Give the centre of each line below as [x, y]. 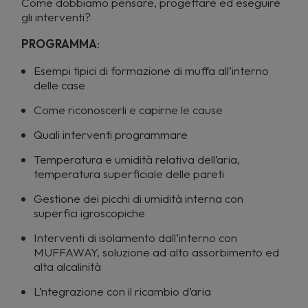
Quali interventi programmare [111, 134]
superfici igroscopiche [89, 213]
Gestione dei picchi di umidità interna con [139, 198]
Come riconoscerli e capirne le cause [128, 110]
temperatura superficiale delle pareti [129, 174]
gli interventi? [56, 17]
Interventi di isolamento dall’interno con [135, 238]
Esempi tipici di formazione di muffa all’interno [151, 70]
